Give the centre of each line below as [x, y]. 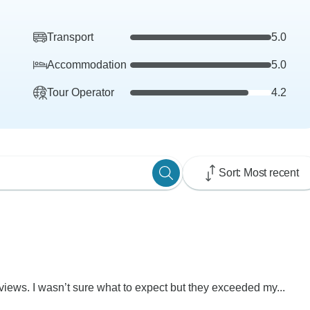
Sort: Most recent [259, 173]
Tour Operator [81, 93]
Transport [70, 37]
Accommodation [87, 65]
